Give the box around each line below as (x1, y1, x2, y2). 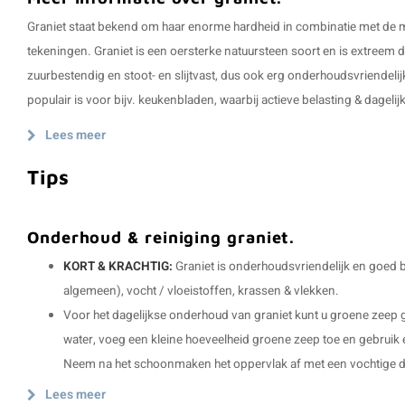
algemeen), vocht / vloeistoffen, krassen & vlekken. (63, 282, 339, 300)
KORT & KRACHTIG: (63, 258, 173, 276)
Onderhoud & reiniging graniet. (27, 227, 296, 247)
